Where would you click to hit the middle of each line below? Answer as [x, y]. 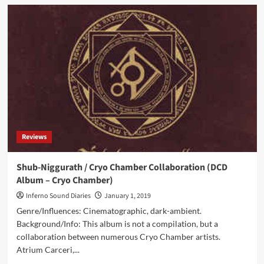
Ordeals [62, 26]
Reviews [34, 137]
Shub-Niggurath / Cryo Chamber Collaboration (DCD [122, 167]
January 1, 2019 [127, 196]
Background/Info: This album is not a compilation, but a [117, 224]
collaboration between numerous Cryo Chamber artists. [118, 237]
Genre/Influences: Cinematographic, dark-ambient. [109, 211]
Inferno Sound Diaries [58, 196]
